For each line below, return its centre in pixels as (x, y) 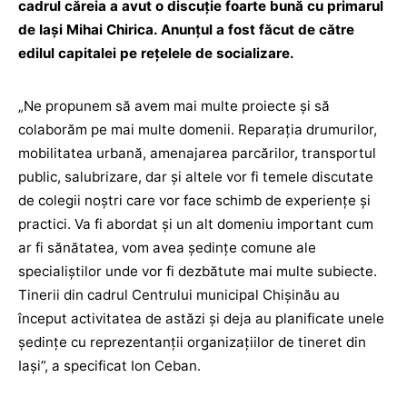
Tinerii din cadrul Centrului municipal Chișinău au (179, 295)
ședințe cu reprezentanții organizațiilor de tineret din (192, 342)
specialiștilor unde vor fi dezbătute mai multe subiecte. (198, 271)
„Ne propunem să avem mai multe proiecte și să (174, 106)
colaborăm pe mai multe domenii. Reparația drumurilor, (198, 129)
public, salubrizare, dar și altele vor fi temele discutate (196, 177)
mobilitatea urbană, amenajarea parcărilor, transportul (197, 153)
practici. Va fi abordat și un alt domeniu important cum (196, 224)
